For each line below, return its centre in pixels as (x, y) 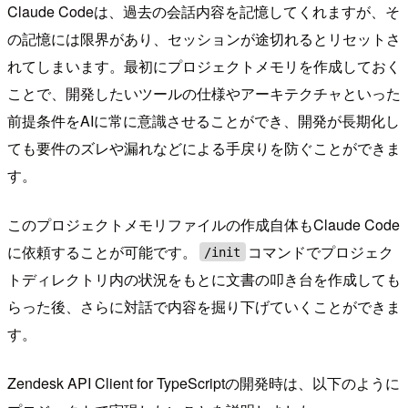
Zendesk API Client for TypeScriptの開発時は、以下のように (204, 382)
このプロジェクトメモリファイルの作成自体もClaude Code (204, 224)
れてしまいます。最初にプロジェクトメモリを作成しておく (204, 66)
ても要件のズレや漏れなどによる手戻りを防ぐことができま (204, 148)
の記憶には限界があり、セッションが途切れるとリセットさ (204, 38)
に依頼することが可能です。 (102, 251)
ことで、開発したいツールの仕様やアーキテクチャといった (204, 93)
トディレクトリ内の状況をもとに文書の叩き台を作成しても (204, 279)
